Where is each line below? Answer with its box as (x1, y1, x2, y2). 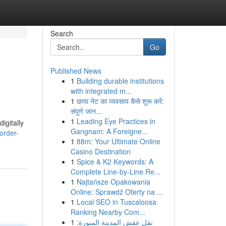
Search (50, 28, 73, 38)
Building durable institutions (76, 76, 164, 86)
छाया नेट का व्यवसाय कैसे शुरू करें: (76, 96, 164, 106)
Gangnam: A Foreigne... (70, 126, 148, 136)
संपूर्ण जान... (70, 106, 102, 116)
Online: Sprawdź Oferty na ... (70, 187, 163, 197)
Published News (50, 66, 101, 76)
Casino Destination (70, 146, 131, 156)
